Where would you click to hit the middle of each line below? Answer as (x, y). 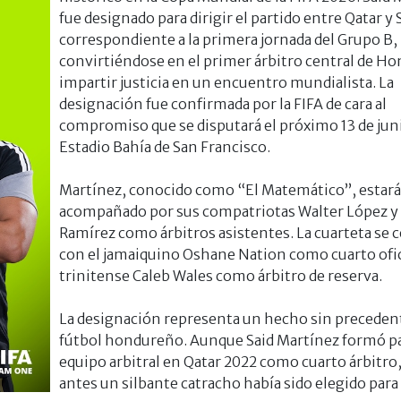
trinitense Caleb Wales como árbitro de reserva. (220, 275)
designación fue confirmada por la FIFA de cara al (222, 103)
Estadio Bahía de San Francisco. (164, 146)
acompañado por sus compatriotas (178, 211)
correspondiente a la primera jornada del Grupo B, (228, 39)
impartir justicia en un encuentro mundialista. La (226, 82)
